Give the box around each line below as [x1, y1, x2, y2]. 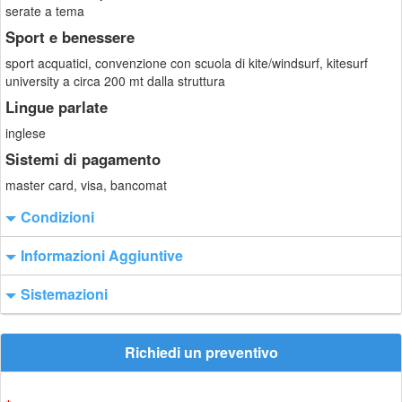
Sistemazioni [21, 284, 108, 304]
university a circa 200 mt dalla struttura [5, 72, 225, 90]
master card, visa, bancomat [5, 176, 167, 194]
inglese [5, 124, 46, 142]
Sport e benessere [5, 26, 135, 48]
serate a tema [5, 2, 84, 20]
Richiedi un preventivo [124, 342, 278, 363]
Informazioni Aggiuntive [21, 245, 183, 266]
